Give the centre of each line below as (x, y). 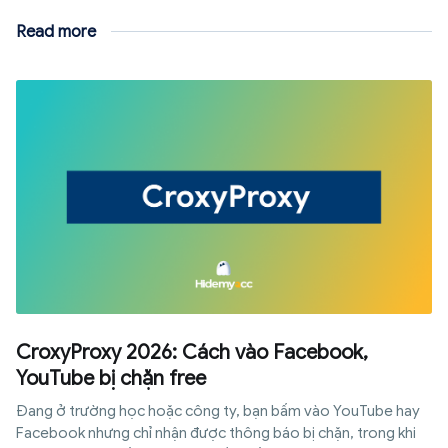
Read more (56, 31)
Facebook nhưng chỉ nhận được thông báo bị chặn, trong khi (216, 432)
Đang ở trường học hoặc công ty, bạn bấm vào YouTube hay (218, 410)
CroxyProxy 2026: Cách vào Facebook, (192, 352)
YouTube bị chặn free (111, 378)
